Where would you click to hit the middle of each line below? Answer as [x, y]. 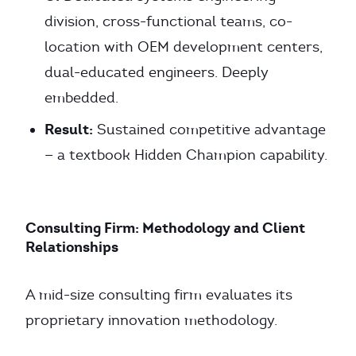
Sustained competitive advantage [209, 130]
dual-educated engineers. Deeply [157, 72]
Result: [69, 129]
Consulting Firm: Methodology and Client [165, 228]
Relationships [72, 247]
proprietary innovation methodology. [151, 320]
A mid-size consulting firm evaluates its [159, 295]
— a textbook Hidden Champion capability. [186, 155]
